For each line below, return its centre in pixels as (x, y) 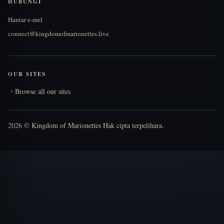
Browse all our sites (43, 91)
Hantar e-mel (25, 19)
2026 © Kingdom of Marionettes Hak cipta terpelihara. (86, 125)
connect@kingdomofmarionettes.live (58, 33)
